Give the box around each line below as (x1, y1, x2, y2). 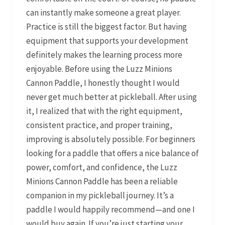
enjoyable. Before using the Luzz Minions (26, 63, 172, 75)
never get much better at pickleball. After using (26, 91, 197, 103)
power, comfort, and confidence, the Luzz (26, 162, 177, 173)
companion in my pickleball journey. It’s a (26, 190, 174, 201)
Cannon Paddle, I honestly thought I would (26, 77, 180, 89)
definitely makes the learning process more (26, 49, 182, 61)
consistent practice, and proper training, (26, 120, 172, 131)
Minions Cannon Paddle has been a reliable (26, 176, 178, 187)
